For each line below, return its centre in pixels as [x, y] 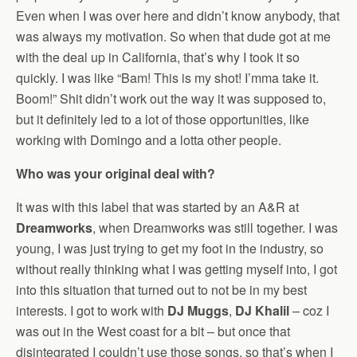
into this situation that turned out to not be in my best [161, 290]
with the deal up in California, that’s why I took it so [158, 57]
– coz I [309, 311]
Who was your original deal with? [116, 174]
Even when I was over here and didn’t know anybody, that [178, 16]
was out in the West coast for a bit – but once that [153, 331]
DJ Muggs [198, 311]
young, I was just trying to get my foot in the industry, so [170, 249]
